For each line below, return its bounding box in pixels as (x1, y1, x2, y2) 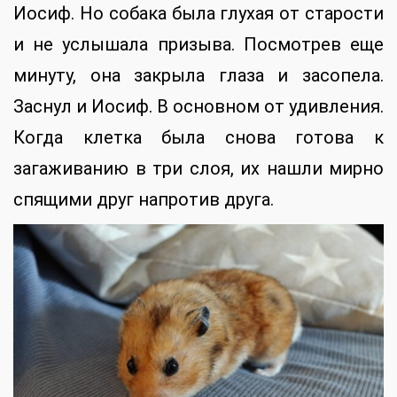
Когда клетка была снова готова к (13, 127, 384, 149)
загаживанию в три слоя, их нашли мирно (13, 158, 384, 180)
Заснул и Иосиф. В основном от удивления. (13, 96, 384, 118)
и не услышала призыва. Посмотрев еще (13, 34, 384, 56)
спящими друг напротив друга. (13, 189, 274, 211)
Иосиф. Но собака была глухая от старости (13, 3, 384, 25)
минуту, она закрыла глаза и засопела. (13, 65, 384, 87)
